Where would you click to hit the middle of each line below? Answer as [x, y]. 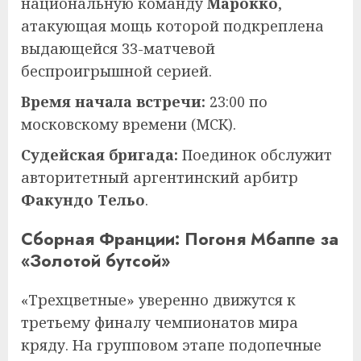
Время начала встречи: [113, 101]
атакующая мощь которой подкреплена [172, 25]
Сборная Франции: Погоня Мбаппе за [180, 239]
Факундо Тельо [83, 199]
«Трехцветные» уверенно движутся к [158, 299]
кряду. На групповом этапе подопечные [171, 344]
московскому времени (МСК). [129, 124]
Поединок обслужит [255, 154]
